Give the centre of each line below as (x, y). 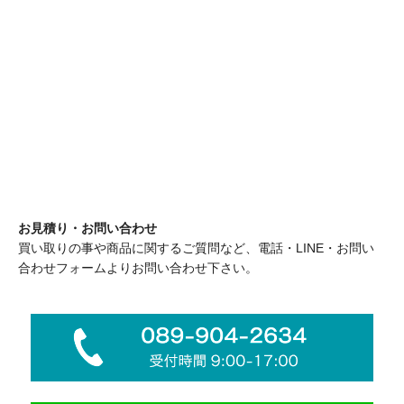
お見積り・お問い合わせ (87, 228)
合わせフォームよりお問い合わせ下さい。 (138, 267)
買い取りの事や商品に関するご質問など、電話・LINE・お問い (196, 248)
